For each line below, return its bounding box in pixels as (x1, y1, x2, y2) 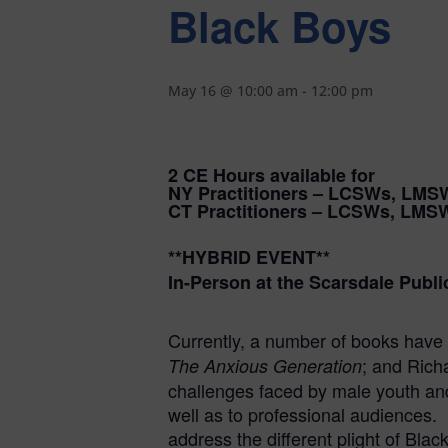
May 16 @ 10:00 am (168, 81, 298, 100)
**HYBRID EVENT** (168, 243, 330, 270)
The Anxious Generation (168, 352, 362, 378)
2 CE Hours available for (168, 162, 375, 188)
